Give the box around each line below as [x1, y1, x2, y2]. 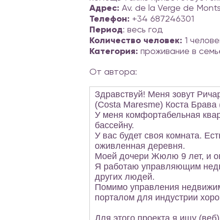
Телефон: [89, 13, 130, 24]
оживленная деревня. [95, 141, 188, 151]
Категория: [89, 46, 138, 56]
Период [89, 24, 123, 35]
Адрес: [89, 2, 119, 13]
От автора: [89, 66, 137, 77]
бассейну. [95, 120, 137, 130]
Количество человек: [89, 35, 182, 46]
